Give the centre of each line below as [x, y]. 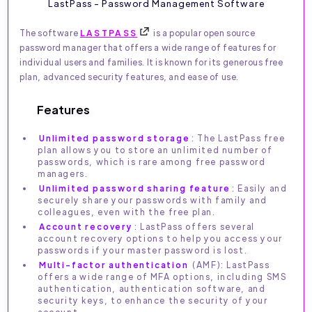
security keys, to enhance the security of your [153, 301]
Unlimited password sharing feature [135, 188]
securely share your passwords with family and [153, 200]
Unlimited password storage [115, 138]
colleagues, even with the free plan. [127, 212]
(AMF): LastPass [230, 265]
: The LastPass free [238, 138]
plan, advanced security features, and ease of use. [130, 77]
